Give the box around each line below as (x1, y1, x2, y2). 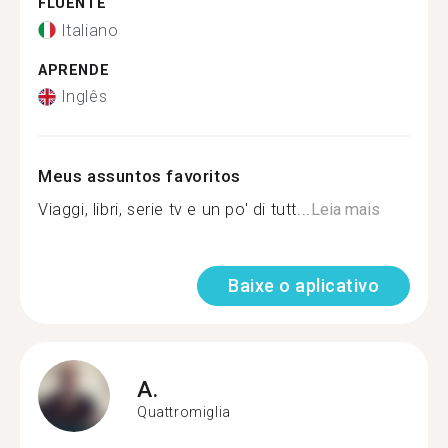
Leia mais (310, 200, 380, 219)
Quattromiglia (137, 403, 231, 420)
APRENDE (38, 61, 110, 79)
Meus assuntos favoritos (38, 166, 241, 186)
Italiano (60, 20, 119, 40)
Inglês (60, 87, 108, 106)
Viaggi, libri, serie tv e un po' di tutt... (38, 200, 311, 219)
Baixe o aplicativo (228, 275, 379, 296)
